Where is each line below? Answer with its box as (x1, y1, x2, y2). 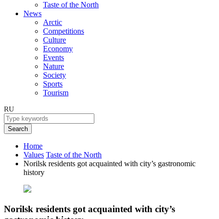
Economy (43, 44, 73, 53)
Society (43, 71, 66, 79)
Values (23, 151, 44, 159)
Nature (43, 62, 64, 70)
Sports (43, 80, 63, 88)
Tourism (43, 88, 68, 97)
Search (8, 125, 28, 132)
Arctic (43, 18, 62, 26)
